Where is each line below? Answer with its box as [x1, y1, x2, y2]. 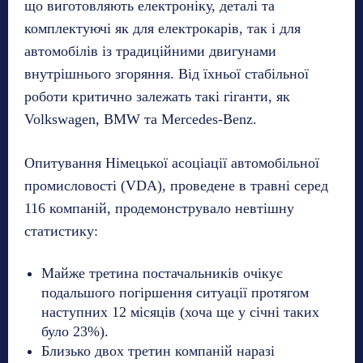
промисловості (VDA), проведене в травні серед [24, 177, 328, 194]
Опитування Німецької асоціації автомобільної [24, 155, 319, 172]
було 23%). [41, 323, 109, 340]
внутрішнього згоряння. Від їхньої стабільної [24, 66, 309, 83]
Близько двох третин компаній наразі [41, 343, 275, 360]
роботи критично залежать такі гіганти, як [24, 88, 290, 105]
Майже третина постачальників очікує [41, 265, 283, 282]
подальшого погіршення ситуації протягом [41, 284, 309, 301]
